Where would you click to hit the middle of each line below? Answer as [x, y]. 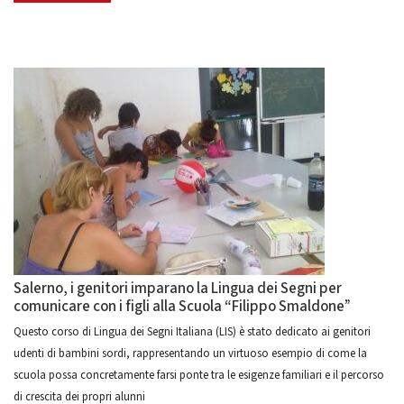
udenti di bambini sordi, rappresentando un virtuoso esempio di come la [190, 353]
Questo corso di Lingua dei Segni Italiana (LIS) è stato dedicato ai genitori [192, 332]
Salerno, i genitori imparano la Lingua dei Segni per [178, 289]
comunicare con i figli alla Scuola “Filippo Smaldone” [182, 307]
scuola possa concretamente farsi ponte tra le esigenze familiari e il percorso [199, 375]
